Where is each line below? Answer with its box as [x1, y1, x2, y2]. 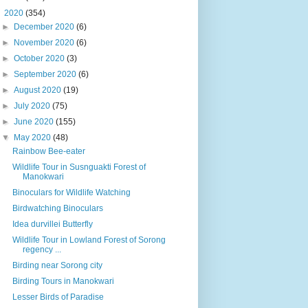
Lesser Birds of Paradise [12, 291, 104, 302]
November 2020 [14, 37, 77, 47]
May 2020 [14, 132, 54, 142]
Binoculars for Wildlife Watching [12, 187, 131, 197]
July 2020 [14, 100, 53, 111]
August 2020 [14, 85, 64, 95]
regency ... [22, 244, 61, 254]
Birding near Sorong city [12, 260, 102, 270]
